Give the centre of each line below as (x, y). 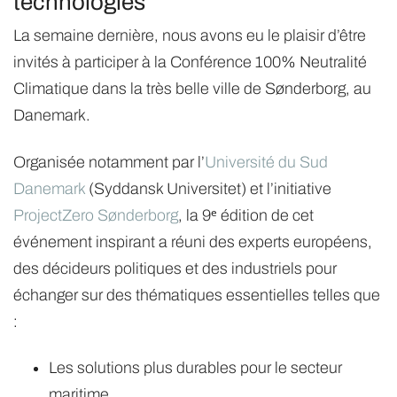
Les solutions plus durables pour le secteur (195, 368)
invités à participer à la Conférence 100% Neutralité (190, 62)
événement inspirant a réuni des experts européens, (193, 241)
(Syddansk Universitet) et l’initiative (208, 188)
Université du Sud (266, 162)
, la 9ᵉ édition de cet (246, 215)
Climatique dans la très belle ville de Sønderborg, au (192, 89)
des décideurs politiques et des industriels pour (175, 268)
